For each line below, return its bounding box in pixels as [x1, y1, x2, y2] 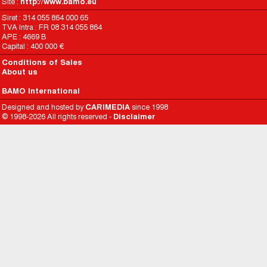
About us [2, 67, 38, 76]
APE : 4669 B [2, 32, 46, 41]
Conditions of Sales [2, 58, 82, 67]
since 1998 [130, 103, 168, 111]
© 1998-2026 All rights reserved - [2, 112, 113, 121]
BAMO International [2, 86, 80, 95]
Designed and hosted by [2, 103, 85, 111]
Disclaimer [113, 112, 156, 121]
